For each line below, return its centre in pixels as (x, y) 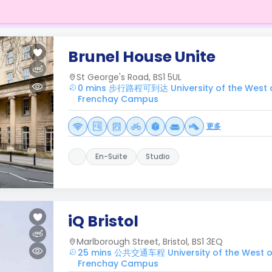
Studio (158, 156)
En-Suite (111, 156)
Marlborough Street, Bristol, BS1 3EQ (150, 242)
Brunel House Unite (142, 57)
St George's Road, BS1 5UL (129, 77)
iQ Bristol (103, 221)
